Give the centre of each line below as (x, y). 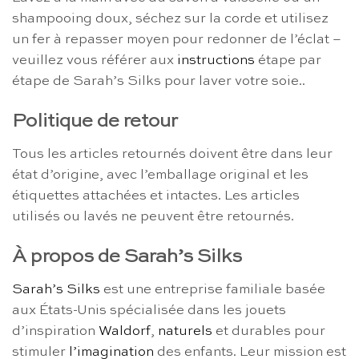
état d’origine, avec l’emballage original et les (160, 175)
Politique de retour (95, 121)
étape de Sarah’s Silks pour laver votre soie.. (159, 82)
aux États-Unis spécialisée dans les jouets (149, 310)
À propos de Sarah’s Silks (127, 257)
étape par (288, 61)
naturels (185, 331)
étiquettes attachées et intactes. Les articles (156, 196)
